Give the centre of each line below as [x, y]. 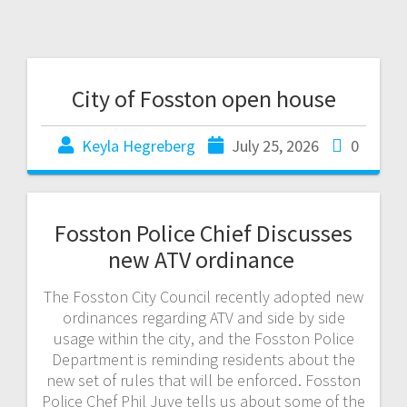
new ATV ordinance [203, 259]
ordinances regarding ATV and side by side [203, 317]
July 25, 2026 [275, 145]
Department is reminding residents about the [203, 359]
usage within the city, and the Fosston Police [203, 338]
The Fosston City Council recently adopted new [203, 296]
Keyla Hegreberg [138, 145]
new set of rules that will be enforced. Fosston [203, 380]
